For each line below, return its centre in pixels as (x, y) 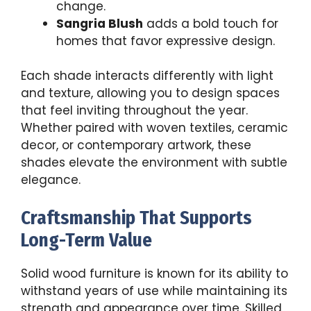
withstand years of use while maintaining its (154, 291)
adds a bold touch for (211, 23)
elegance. (51, 180)
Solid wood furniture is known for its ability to (154, 273)
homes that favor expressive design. (166, 41)
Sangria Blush (100, 23)
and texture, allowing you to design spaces (150, 93)
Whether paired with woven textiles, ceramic (154, 128)
